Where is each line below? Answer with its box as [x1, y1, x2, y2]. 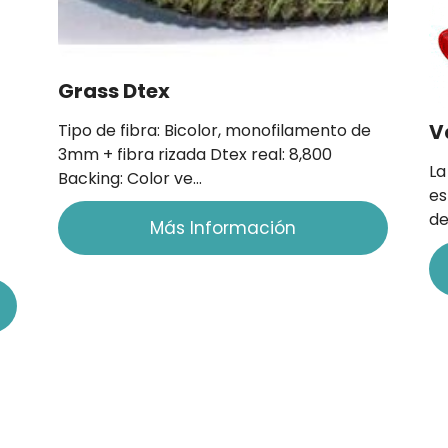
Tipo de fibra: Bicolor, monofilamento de [57, 119, 371, 143]
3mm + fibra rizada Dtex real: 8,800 [57, 143, 332, 167]
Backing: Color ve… [57, 167, 202, 191]
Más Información [150, 216, 297, 241]
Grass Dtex [57, 77, 170, 106]
